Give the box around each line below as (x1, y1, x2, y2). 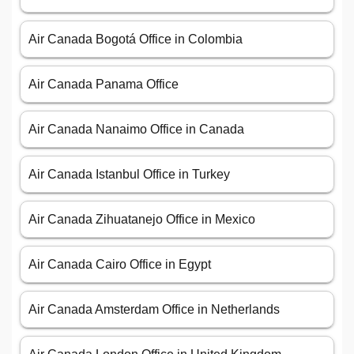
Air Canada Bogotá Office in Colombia (28, 32, 243, 47)
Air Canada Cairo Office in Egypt (28, 258, 211, 272)
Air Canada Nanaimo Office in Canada (28, 122, 244, 137)
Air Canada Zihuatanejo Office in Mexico (28, 213, 255, 227)
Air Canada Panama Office (28, 77, 179, 92)
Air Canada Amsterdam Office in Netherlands (28, 303, 280, 317)
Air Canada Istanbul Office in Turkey (28, 168, 230, 182)
